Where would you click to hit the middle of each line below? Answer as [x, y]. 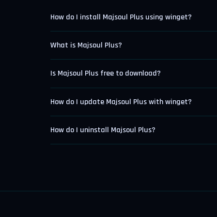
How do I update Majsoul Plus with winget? [121, 102]
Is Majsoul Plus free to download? [106, 74]
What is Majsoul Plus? [86, 46]
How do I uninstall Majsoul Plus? [103, 130]
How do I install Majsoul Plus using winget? [121, 17]
